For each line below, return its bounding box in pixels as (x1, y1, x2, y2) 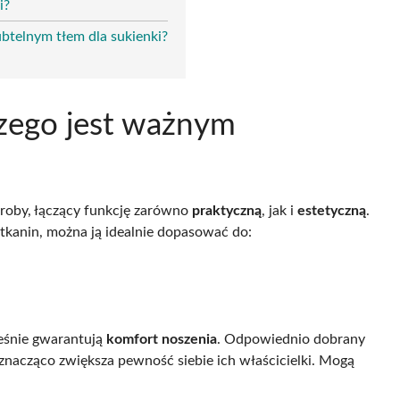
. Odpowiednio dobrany (217, 331, 365, 346)
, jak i (262, 203, 297, 218)
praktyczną (192, 203, 262, 218)
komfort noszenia (106, 331, 217, 346)
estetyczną (297, 203, 366, 218)
